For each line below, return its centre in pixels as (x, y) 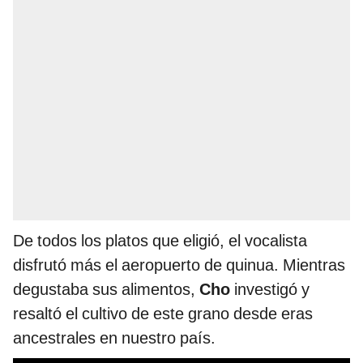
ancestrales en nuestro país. (114, 337)
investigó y (272, 289)
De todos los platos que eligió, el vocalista (160, 240)
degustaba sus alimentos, (106, 289)
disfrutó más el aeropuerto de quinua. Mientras (179, 265)
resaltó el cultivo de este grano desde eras (163, 313)
